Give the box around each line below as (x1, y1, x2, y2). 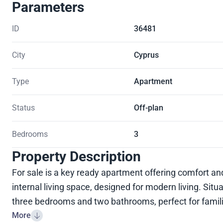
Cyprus (133, 50, 159, 60)
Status (12, 103, 35, 112)
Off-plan (133, 103, 163, 112)
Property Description (12, 148, 141, 165)
